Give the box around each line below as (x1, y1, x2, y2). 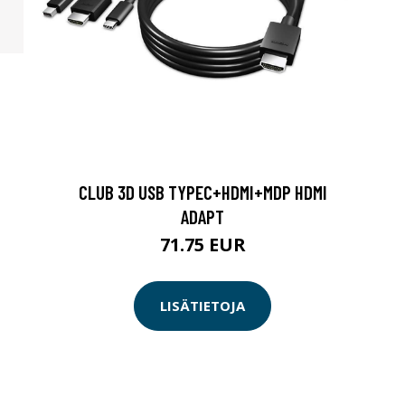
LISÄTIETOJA (160, 297, 245, 316)
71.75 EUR (159, 231, 246, 257)
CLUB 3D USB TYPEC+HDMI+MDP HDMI (78, 180, 327, 203)
